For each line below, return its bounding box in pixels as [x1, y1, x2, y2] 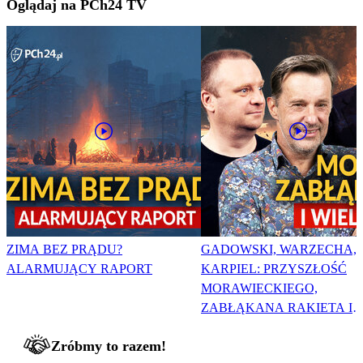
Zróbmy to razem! [51, 338, 166, 355]
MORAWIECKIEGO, [201, 281, 318, 296]
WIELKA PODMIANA [201, 320, 327, 335]
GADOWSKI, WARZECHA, [201, 242, 357, 257]
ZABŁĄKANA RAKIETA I [201, 301, 352, 315]
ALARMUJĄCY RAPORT [6, 262, 152, 276]
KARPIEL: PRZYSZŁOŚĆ [201, 262, 347, 276]
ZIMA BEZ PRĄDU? [6, 242, 122, 257]
